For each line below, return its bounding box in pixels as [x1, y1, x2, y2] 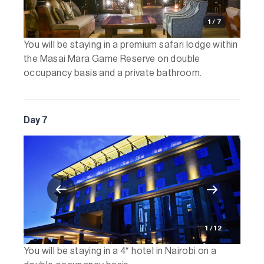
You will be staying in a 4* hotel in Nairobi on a [24, 246, 217, 256]
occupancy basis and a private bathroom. [24, 68, 202, 78]
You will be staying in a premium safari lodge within [24, 39, 238, 49]
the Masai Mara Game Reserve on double [24, 54, 200, 64]
